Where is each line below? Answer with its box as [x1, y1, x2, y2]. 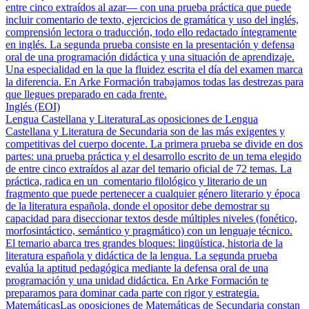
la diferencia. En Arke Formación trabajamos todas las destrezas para [6, 76, 303, 88]
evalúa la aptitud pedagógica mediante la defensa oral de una [6, 262, 268, 274]
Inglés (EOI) [6, 101, 60, 112]
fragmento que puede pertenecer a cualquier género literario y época [6, 188, 300, 199]
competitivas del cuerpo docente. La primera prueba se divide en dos [6, 138, 303, 150]
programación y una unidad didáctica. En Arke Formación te [6, 275, 268, 286]
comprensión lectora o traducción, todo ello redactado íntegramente [6, 26, 297, 38]
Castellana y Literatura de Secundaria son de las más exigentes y [6, 126, 285, 137]
